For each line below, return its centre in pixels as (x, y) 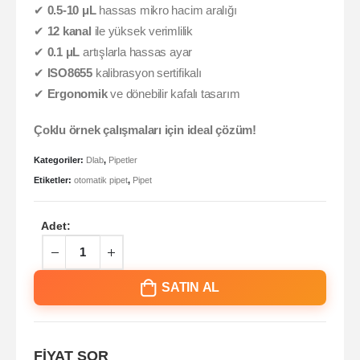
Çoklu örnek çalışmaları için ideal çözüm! (145, 130)
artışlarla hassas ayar (136, 53)
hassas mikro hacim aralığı (166, 11)
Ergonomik (77, 94)
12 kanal (69, 32)
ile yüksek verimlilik (142, 32)
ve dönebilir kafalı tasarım (174, 94)
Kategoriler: (60, 160)
